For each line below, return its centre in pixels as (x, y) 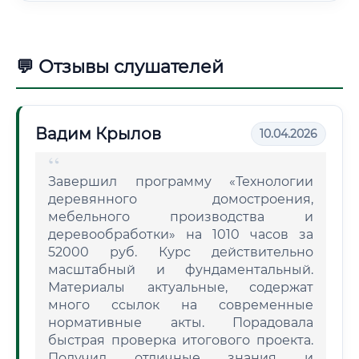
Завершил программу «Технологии (181, 182)
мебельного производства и (181, 217)
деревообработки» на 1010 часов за (181, 234)
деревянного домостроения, (181, 199)
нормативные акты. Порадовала (181, 323)
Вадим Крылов (98, 134)
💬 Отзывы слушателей (120, 67)
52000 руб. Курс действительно (181, 252)
